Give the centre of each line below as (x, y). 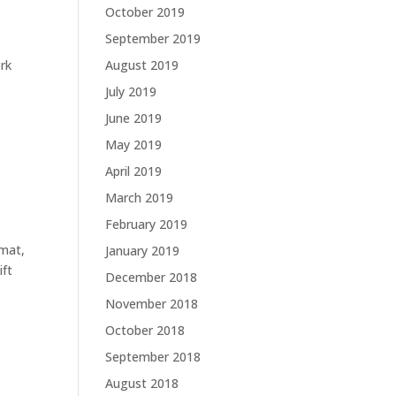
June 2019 (134, 118)
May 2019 (134, 145)
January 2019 (143, 251)
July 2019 (131, 92)
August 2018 (142, 384)
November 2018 (152, 304)
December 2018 (152, 278)
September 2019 (153, 39)
